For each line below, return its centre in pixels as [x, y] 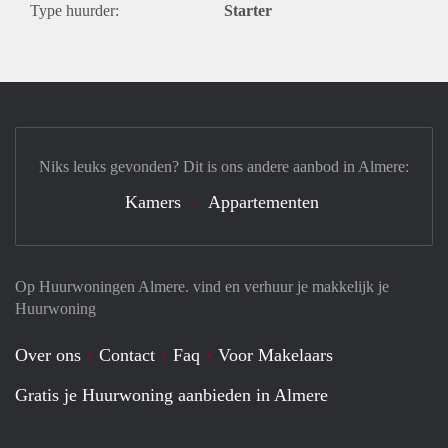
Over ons [48, 355]
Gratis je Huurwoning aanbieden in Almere [171, 395]
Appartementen [263, 202]
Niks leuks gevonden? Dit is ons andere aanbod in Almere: [224, 166]
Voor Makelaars [275, 355]
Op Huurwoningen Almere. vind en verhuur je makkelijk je [202, 286]
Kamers [153, 202]
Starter [248, 10]
